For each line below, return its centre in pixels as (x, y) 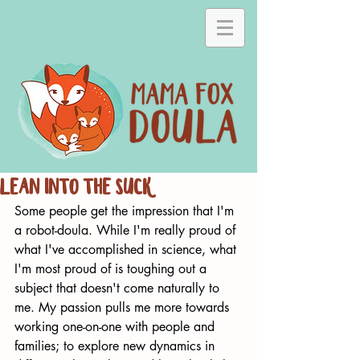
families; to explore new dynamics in (117, 346)
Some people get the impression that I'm (126, 211)
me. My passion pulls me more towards (124, 307)
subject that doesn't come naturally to (119, 288)
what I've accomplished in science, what (127, 250)
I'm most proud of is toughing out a (112, 269)
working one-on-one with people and (117, 327)
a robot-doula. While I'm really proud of (127, 230)
